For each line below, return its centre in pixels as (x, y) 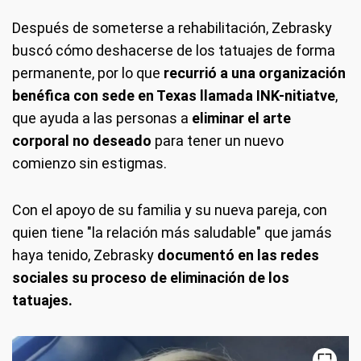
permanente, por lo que (88, 73)
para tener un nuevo (218, 140)
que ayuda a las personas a (102, 118)
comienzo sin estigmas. (89, 163)
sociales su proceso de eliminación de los (151, 277)
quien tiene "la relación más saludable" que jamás (172, 232)
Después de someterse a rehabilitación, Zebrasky (172, 27)
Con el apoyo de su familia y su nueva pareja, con (170, 210)
